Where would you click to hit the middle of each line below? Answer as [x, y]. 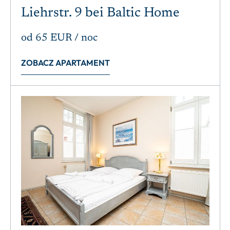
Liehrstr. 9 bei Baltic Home [100, 14]
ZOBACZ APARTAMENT [65, 63]
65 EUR [54, 38]
